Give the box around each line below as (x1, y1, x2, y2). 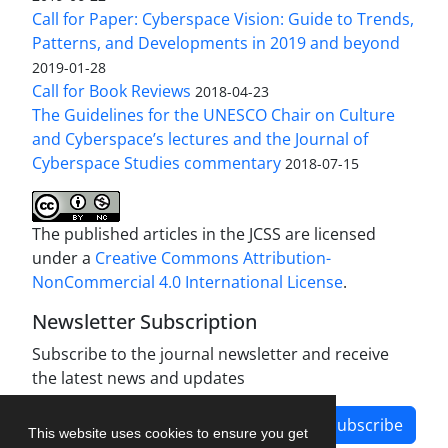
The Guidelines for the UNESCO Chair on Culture (32, 103, 395, 126)
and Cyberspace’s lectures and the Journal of (32, 127, 368, 150)
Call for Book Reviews (32, 79, 191, 102)
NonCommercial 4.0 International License (32, 270, 343, 293)
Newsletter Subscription (32, 307, 257, 335)
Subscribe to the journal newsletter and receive (32, 342, 389, 365)
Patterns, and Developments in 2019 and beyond (32, 31, 400, 54)
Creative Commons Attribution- (95, 246, 331, 269)
